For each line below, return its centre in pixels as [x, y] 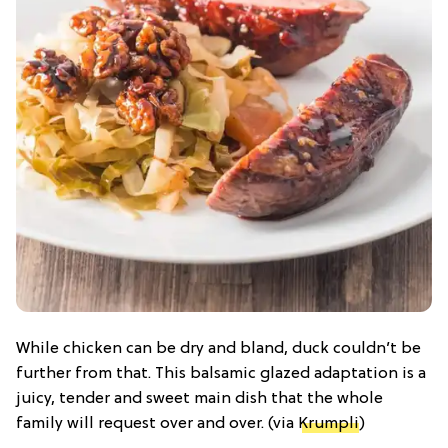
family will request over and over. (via [157, 423]
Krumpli [328, 423]
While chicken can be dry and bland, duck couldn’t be [218, 348]
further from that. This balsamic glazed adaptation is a [221, 373]
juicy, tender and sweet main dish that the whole [199, 398]
